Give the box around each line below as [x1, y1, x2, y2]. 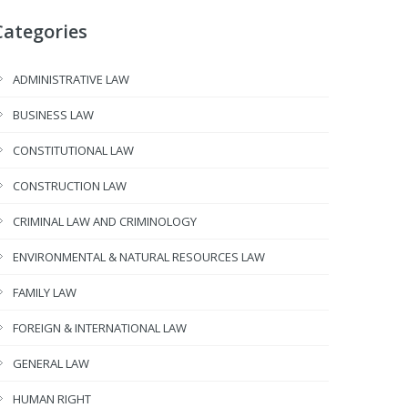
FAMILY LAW [13, 284, 76, 301]
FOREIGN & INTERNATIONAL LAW [13, 320, 187, 336]
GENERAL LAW [13, 355, 89, 372]
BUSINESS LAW [13, 107, 94, 123]
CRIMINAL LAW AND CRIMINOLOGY [13, 213, 197, 229]
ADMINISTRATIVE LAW [13, 71, 129, 87]
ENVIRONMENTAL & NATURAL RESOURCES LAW [13, 249, 265, 265]
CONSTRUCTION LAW [13, 178, 127, 194]
